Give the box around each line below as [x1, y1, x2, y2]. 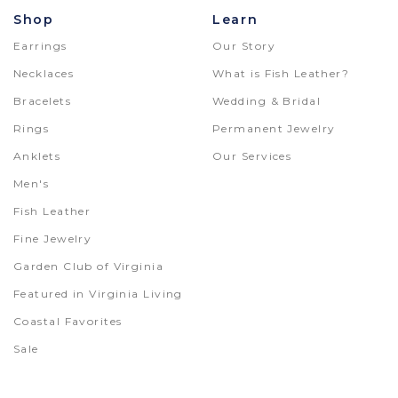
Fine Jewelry [13, 232, 92, 245]
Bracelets [13, 94, 71, 107]
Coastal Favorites [13, 314, 123, 328]
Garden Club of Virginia [13, 259, 164, 273]
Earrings [13, 39, 68, 52]
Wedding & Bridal [212, 94, 322, 107]
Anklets [13, 149, 61, 163]
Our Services [212, 149, 292, 163]
